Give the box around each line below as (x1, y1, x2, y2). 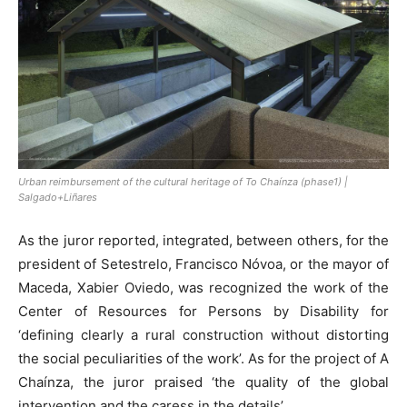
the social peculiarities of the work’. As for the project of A (18, 350, 389, 368)
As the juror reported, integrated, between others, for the (18, 232, 389, 250)
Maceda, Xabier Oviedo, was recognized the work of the (18, 279, 389, 297)
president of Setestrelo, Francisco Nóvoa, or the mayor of (18, 255, 389, 273)
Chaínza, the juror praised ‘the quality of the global (18, 373, 389, 392)
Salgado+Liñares (18, 191, 97, 204)
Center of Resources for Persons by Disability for (18, 303, 389, 321)
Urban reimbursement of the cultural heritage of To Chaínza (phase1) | (18, 175, 348, 189)
